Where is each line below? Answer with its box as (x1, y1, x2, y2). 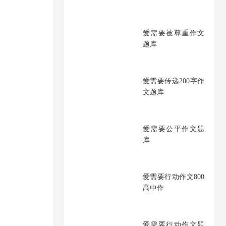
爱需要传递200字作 (143, 77, 204, 85)
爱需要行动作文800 (143, 173, 204, 181)
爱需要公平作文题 (143, 125, 204, 133)
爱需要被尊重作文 (143, 29, 204, 37)
